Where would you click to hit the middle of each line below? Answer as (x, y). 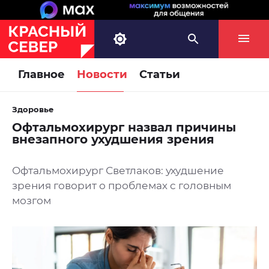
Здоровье (33, 110)
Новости (102, 75)
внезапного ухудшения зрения (113, 140)
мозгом (32, 201)
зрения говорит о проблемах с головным (122, 186)
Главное (41, 75)
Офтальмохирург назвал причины (124, 128)
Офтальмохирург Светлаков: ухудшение (118, 171)
